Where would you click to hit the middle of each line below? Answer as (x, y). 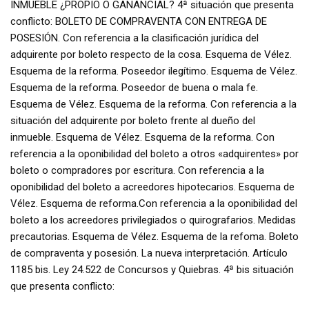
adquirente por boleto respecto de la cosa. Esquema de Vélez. (151, 54)
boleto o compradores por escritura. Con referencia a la (137, 170)
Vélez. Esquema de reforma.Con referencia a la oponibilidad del (154, 203)
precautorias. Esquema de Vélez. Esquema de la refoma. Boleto (154, 236)
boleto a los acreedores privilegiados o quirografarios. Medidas (153, 220)
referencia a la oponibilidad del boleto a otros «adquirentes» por (154, 153)
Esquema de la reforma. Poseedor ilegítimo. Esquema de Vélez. (154, 71)
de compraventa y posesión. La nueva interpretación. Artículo (149, 253)
